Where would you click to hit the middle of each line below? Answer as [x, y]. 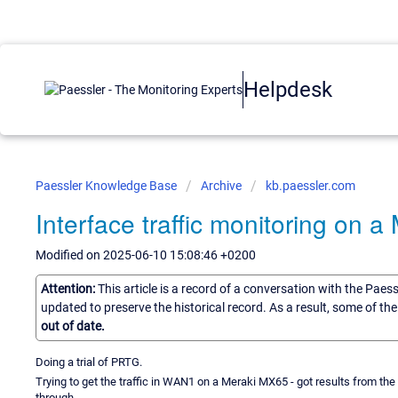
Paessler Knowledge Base [107, 186]
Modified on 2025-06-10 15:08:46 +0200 [146, 255]
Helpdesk [288, 89]
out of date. [73, 326]
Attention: [69, 288]
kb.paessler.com [310, 186]
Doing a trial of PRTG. [89, 362]
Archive [221, 186]
